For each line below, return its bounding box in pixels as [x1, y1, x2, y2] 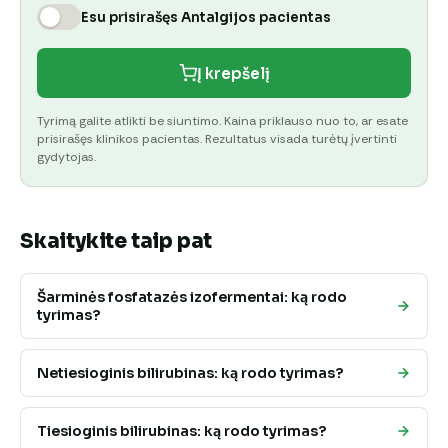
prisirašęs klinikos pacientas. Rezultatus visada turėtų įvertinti [37, 131, 397, 148]
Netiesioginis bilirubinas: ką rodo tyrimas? [37, 364, 343, 383]
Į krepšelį [196, 63, 270, 83]
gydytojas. [37, 149, 96, 166]
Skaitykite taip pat [20, 229, 213, 255]
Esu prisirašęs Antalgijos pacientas [81, 8, 331, 26]
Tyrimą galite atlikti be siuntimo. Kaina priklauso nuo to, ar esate [37, 113, 408, 130]
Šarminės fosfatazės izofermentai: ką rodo [37, 288, 347, 307]
